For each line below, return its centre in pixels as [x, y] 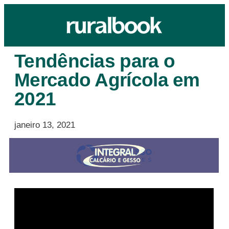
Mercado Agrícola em [107, 80]
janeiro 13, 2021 [45, 125]
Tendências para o [95, 61]
